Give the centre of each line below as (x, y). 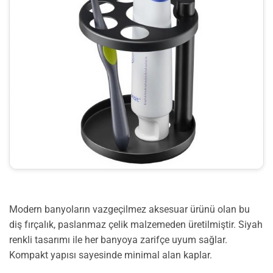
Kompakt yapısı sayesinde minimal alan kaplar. (111, 255)
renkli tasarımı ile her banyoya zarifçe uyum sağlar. (118, 239)
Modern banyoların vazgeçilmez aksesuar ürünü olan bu (129, 209)
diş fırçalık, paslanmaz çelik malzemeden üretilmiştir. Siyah (136, 224)
